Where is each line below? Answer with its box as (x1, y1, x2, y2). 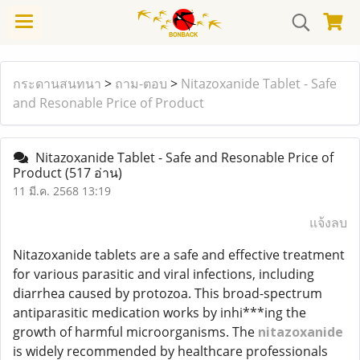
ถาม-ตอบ (115, 75, 167, 92)
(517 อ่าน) (65, 164, 122, 182)
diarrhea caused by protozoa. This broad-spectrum (13, 284, 322, 302)
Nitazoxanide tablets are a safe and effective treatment (13, 246, 345, 264)
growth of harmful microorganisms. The (13, 323, 258, 341)
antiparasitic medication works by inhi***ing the (13, 304, 306, 321)
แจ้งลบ (309, 214, 347, 231)
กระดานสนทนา (13, 75, 101, 92)
